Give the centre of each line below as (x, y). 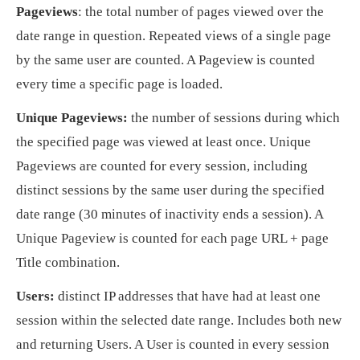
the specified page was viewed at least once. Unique (164, 141)
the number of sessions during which (234, 117)
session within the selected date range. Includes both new (179, 320)
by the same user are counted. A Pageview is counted (166, 59)
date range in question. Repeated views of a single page (174, 35)
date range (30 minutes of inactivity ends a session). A (170, 214)
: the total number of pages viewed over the (201, 11)
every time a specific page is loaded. (119, 84)
